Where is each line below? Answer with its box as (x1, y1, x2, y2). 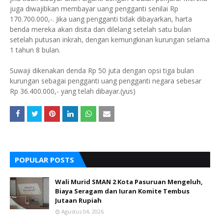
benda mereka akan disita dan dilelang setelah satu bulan (10, 25, 191, 34)
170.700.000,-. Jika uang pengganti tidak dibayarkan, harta (10, 14, 192, 24)
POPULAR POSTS (15, 155, 74, 165)
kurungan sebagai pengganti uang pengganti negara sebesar (10, 76, 201, 85)
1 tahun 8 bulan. (10, 45, 60, 55)
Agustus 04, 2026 (61, 208, 104, 215)
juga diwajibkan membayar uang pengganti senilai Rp (10, 4, 178, 13)
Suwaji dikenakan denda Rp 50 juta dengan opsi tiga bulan (10, 66, 194, 75)
